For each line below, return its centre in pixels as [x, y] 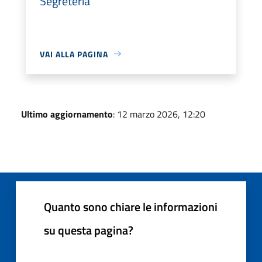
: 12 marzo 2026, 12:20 [159, 114]
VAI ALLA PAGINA [74, 54]
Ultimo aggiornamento [67, 114]
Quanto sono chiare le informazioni [131, 206]
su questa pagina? [89, 230]
